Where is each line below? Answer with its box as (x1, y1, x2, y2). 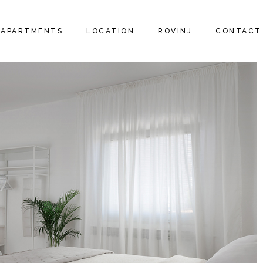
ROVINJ (158, 27, 193, 35)
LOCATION (86, 27, 135, 35)
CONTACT (215, 27, 262, 35)
